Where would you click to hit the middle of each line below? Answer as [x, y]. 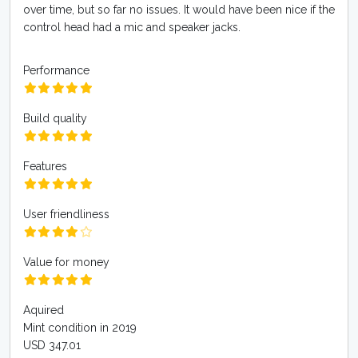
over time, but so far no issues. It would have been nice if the [179, 10]
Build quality [55, 118]
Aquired [44, 310]
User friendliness [66, 214]
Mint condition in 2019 [80, 328]
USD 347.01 [52, 345]
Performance [56, 70]
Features [45, 166]
